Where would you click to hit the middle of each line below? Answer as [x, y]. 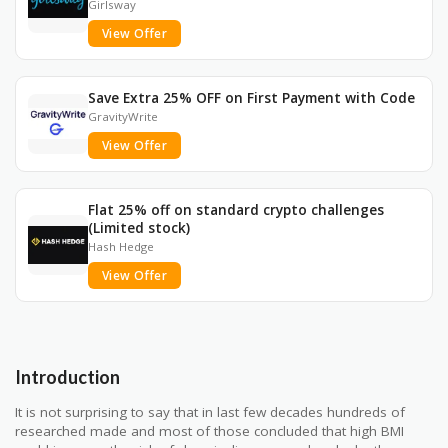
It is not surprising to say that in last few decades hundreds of [210, 411]
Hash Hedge [121, 246]
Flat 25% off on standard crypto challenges [236, 209]
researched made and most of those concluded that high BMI [209, 430]
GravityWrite [123, 116]
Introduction [67, 376]
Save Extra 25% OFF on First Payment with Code [251, 97]
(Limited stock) [139, 227]
